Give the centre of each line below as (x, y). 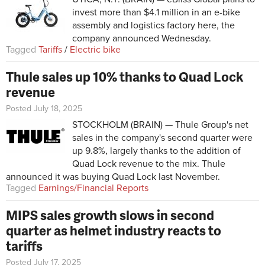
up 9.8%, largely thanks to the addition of (156, 151)
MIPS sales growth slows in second (110, 215)
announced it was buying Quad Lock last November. (113, 177)
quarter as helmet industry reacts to (114, 230)
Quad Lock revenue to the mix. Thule (149, 164)
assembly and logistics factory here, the (153, 25)
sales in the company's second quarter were (162, 138)
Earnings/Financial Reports (93, 188)
